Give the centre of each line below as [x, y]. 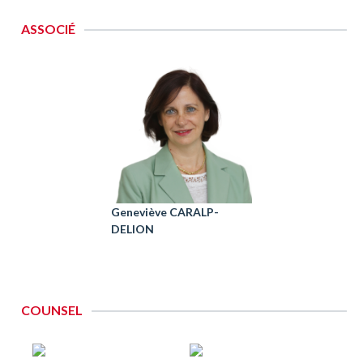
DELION [132, 229]
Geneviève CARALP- [165, 212]
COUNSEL [52, 310]
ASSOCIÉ [48, 29]
